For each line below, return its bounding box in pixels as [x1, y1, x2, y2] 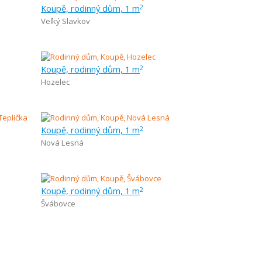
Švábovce [41, 198, 75, 209]
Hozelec [41, 77, 70, 87]
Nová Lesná [41, 137, 84, 148]
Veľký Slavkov [41, 16, 90, 26]
